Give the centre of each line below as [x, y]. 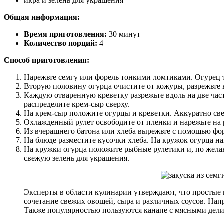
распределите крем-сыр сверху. [77, 104]
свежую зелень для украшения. [77, 158]
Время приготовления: [65, 34]
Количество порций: [61, 43]
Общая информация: [42, 17]
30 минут [124, 34]
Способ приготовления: [47, 60]
